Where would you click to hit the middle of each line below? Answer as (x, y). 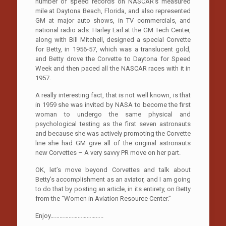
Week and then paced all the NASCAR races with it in (113, 68)
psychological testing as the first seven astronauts (113, 124)
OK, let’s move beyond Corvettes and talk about (113, 169)
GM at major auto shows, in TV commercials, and (113, 20)
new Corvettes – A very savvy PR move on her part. (108, 152)
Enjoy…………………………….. (69, 215)
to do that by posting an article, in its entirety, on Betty (113, 189)
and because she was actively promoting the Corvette (113, 133)
